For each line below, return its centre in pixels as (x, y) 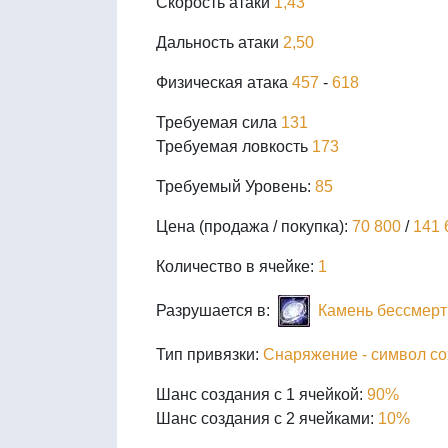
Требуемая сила (218, 122)
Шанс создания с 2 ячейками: (267, 418)
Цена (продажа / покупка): (254, 226)
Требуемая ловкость (234, 146)
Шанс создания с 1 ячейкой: (261, 394)
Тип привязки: (209, 354)
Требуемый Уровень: (235, 186)
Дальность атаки (219, 42)
